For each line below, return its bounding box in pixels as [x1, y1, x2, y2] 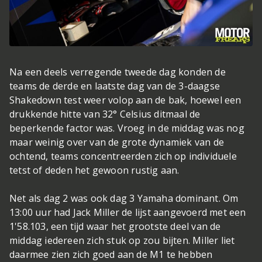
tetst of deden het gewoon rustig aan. [9, 164, 182, 177]
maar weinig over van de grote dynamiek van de [9, 136, 225, 149]
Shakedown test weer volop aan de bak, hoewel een [9, 94, 242, 107]
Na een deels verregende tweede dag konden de [9, 65, 226, 79]
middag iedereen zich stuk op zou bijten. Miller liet [9, 234, 235, 247]
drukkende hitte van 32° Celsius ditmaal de [9, 108, 201, 121]
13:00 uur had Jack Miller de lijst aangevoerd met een [9, 206, 246, 219]
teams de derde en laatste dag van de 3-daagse [9, 80, 220, 93]
